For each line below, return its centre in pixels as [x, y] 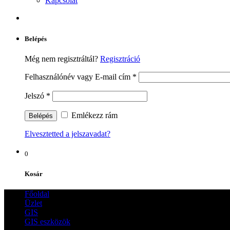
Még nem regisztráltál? [62, 59]
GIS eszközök [47, 221]
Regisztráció [120, 59]
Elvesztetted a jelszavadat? [68, 134]
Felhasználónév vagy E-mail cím [79, 77]
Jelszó [35, 96]
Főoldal [37, 194]
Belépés [36, 39]
